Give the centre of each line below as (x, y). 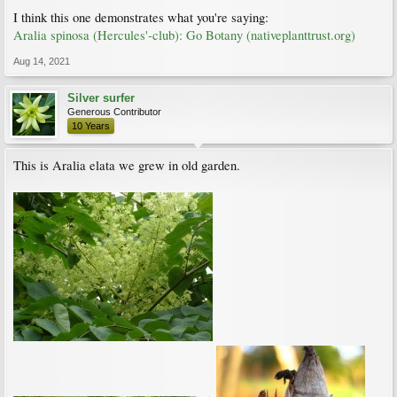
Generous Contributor (114, 111)
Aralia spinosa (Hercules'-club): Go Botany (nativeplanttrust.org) (184, 35)
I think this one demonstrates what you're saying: (141, 17)
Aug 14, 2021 (42, 61)
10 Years (91, 125)
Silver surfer (101, 97)
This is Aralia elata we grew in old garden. (127, 165)
